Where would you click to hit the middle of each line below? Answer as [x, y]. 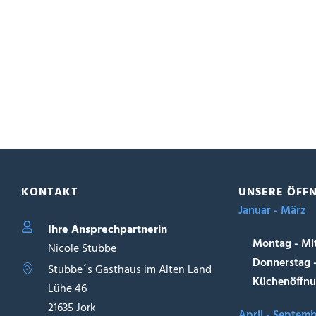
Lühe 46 [68, 290]
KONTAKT [50, 193]
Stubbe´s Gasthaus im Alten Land [130, 271]
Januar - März [273, 211]
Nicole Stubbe [83, 249]
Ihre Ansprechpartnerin [108, 230]
